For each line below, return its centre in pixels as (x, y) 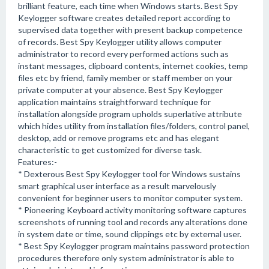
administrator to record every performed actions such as (123, 54)
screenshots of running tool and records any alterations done (133, 222)
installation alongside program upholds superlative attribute (130, 114)
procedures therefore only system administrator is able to (126, 258)
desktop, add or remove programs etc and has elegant (119, 138)
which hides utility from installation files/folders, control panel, (134, 126)
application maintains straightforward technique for (114, 102)
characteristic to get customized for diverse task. (110, 150)
